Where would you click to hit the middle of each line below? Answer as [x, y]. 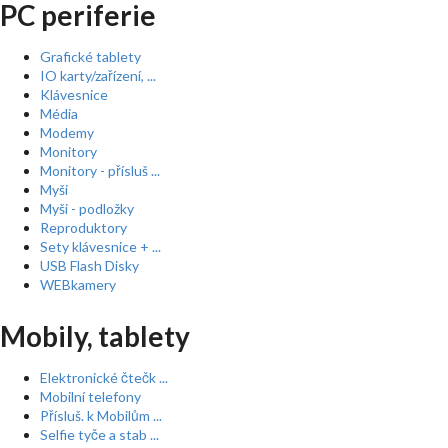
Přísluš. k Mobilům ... [101, 415]
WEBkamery [78, 284]
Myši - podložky [87, 208]
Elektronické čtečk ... [104, 377]
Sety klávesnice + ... [100, 246]
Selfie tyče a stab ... [99, 434]
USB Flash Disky [89, 265]
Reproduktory [83, 227]
